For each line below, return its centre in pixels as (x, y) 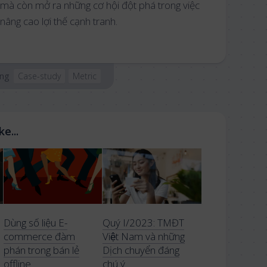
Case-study (39, 76)
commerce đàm (39, 237)
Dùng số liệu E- (35, 223)
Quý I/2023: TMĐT (144, 223)
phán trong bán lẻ (41, 250)
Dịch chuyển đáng (141, 250)
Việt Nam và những (144, 237)
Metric (85, 76)
